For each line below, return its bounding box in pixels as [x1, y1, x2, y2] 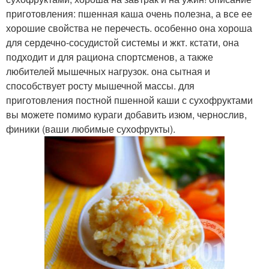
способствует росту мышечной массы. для [6, 78, 195, 92]
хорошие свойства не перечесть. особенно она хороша [6, 20, 252, 35]
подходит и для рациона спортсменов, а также [6, 49, 213, 64]
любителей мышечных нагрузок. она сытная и [6, 64, 210, 78]
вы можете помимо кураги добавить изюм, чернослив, [6, 107, 247, 121]
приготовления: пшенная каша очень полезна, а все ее [6, 6, 252, 20]
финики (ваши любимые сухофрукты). [6, 121, 175, 136]
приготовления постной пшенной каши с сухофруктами [6, 92, 253, 107]
